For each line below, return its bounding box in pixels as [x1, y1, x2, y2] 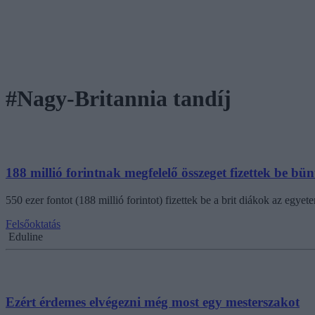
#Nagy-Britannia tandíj [6, 86, 231, 112]
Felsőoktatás [6, 218, 60, 231]
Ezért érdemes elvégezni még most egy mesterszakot [6, 294, 300, 309]
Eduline [8, 231, 43, 243]
